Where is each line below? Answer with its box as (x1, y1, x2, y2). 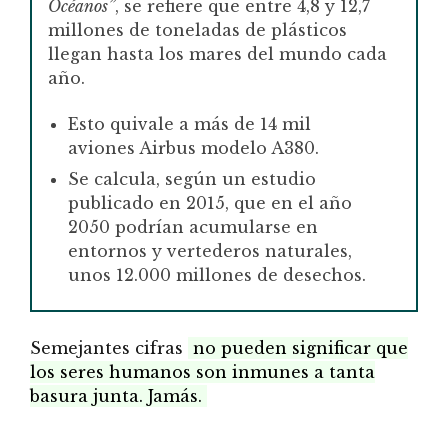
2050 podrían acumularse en (68, 216, 318, 237)
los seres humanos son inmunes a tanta (30, 361, 375, 382)
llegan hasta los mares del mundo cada (48, 43, 387, 64)
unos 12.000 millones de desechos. (68, 264, 366, 285)
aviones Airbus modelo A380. (68, 137, 319, 158)
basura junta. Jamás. (30, 385, 207, 406)
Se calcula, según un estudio (68, 168, 316, 189)
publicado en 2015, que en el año (68, 192, 352, 213)
